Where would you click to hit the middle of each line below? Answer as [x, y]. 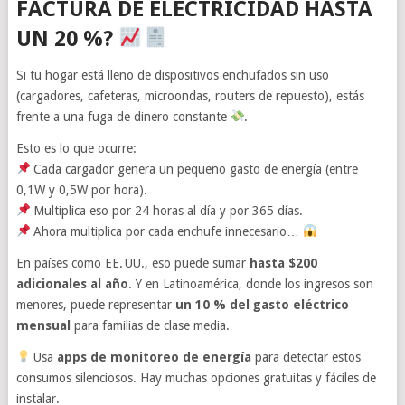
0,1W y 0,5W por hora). [81, 189]
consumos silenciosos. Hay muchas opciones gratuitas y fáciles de [196, 377]
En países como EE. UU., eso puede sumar [132, 263]
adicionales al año [72, 283]
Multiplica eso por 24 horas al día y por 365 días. [167, 210]
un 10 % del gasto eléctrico [262, 304]
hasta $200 [283, 263]
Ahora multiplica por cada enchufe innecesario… [167, 231]
